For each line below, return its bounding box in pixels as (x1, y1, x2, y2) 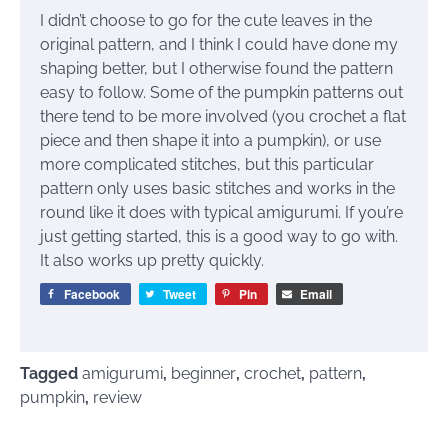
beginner (171, 363, 236, 383)
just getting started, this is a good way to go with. (40, 226, 398, 246)
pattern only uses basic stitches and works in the (40, 178, 395, 198)
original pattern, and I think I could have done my (40, 34, 398, 54)
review (93, 387, 142, 407)
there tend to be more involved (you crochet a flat (40, 106, 406, 126)
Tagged (20, 363, 82, 383)
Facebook (64, 284, 120, 303)
